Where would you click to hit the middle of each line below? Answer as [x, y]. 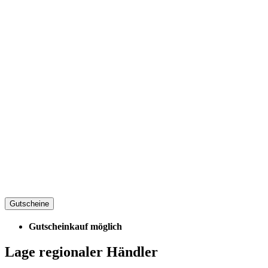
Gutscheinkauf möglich [75, 227]
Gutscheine [29, 204]
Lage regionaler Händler [81, 252]
